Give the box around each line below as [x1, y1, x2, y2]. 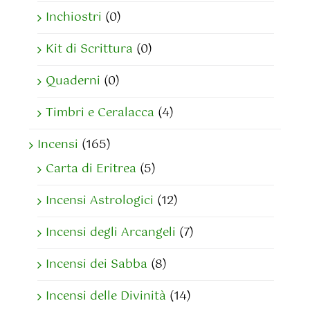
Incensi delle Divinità [46, 286, 166, 307]
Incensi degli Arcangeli [46, 223, 176, 243]
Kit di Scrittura [46, 39, 133, 60]
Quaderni [46, 71, 100, 91]
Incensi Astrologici [46, 191, 154, 211]
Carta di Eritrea [46, 159, 136, 179]
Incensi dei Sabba [46, 255, 147, 275]
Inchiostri [46, 8, 102, 28]
